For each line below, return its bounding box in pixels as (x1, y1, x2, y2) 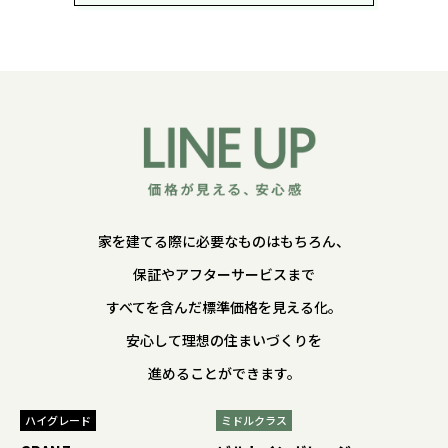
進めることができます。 (147, 363, 301, 384)
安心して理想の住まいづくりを (126, 330, 322, 351)
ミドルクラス (220, 412, 287, 429)
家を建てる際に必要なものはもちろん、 (98, 231, 350, 252)
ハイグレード (25, 412, 92, 429)
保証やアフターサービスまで (133, 264, 315, 285)
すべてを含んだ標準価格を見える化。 (106, 297, 342, 318)
